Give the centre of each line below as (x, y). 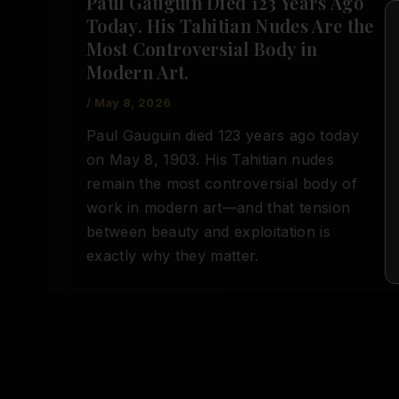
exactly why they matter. (173, 256)
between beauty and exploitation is (208, 232)
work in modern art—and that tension (219, 208)
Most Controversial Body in (202, 48)
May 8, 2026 (133, 102)
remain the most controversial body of (222, 184)
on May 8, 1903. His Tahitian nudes (210, 160)
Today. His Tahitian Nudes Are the (230, 25)
